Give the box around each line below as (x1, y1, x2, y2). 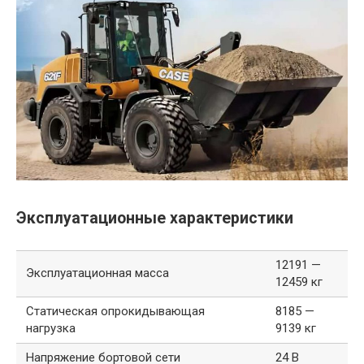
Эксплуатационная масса (26, 266, 169, 281)
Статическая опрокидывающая (26, 304, 205, 319)
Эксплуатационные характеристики (16, 208, 293, 227)
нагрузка (26, 321, 76, 336)
